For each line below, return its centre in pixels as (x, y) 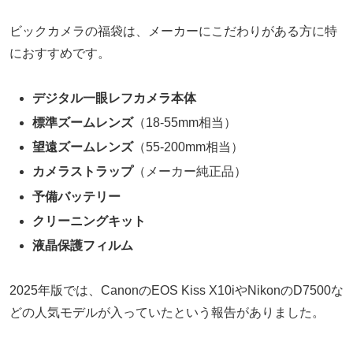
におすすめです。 (60, 54)
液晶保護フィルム (83, 246)
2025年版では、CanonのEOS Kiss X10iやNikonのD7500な (176, 290)
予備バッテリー (77, 196)
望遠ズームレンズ (83, 147)
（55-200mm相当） (189, 147)
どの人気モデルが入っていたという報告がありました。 (167, 312)
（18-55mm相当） (185, 123)
